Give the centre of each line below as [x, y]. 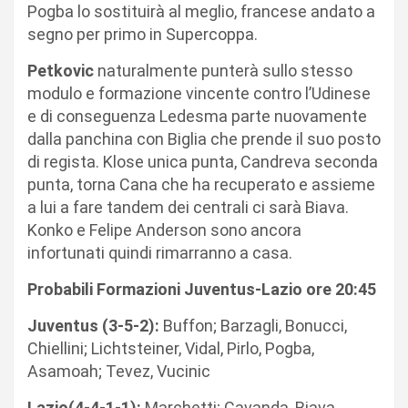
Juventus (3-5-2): [93, 325]
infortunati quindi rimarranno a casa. [160, 252]
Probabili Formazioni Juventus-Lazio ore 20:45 [202, 289]
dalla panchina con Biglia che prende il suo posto [204, 138]
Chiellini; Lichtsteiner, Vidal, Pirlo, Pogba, [171, 348]
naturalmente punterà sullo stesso [223, 70]
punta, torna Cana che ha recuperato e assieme [201, 184]
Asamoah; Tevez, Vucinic [119, 371]
